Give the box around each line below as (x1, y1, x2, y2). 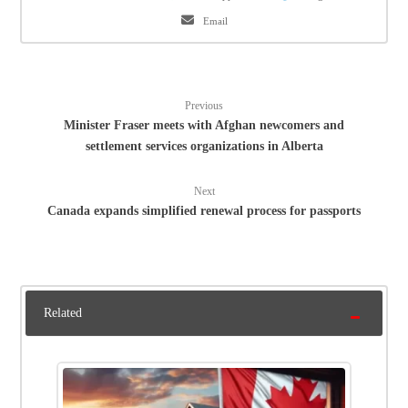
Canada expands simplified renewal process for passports (47, 204, 361, 219)
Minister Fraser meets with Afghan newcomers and (64, 118, 344, 133)
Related (44, 306, 83, 321)
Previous (185, 99, 223, 113)
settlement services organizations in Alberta (85, 139, 323, 154)
